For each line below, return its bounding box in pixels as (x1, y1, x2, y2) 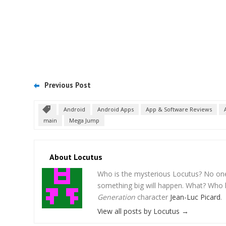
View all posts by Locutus (97, 206, 182, 216)
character (135, 192, 170, 202)
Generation (97, 192, 135, 202)
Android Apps (97, 105, 134, 113)
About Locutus (49, 151, 102, 162)
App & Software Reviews (146, 105, 212, 113)
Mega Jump (69, 116, 99, 124)
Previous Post (44, 80, 91, 90)
